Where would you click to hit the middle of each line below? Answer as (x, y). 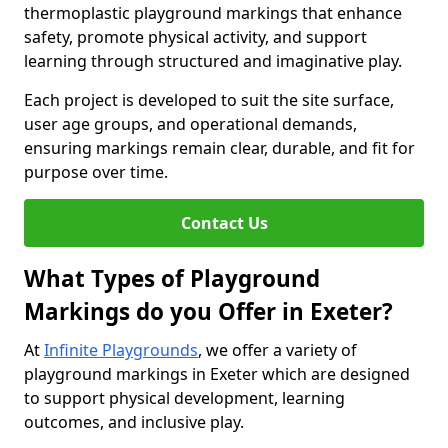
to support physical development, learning (184, 398)
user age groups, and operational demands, (190, 124)
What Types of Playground (172, 278)
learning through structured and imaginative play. (213, 61)
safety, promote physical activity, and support (195, 37)
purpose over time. (96, 172)
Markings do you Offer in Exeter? (208, 311)
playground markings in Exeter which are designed (217, 374)
